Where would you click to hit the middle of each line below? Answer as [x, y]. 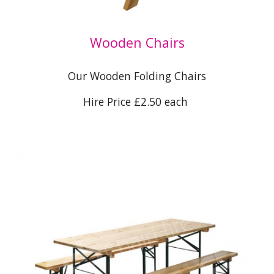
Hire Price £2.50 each [137, 102]
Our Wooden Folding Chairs [137, 76]
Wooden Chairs [137, 43]
